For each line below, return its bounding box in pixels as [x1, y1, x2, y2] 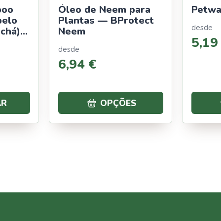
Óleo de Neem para [58, 2, 150, 16]
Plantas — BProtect [58, 13, 154, 27]
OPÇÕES [100, 97, 136, 109]
